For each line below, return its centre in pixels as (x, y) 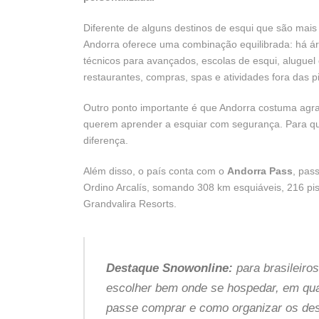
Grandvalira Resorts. (130, 203)
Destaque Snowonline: (169, 268)
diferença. (106, 140)
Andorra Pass (260, 171)
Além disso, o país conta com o (155, 171)
